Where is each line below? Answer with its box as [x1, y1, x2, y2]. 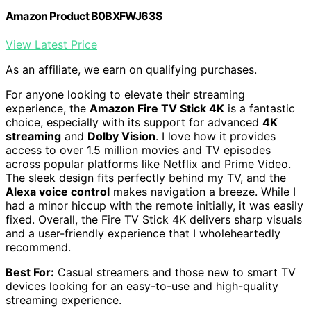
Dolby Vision [87, 128, 155, 143]
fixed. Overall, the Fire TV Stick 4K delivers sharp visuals [6, 212, 302, 226]
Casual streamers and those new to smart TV [54, 264, 296, 279]
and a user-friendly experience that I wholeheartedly [6, 226, 280, 240]
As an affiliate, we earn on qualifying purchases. [6, 62, 257, 76]
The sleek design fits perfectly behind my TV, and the [6, 170, 286, 185]
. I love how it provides [155, 128, 276, 143]
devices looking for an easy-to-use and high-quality [6, 278, 278, 293]
